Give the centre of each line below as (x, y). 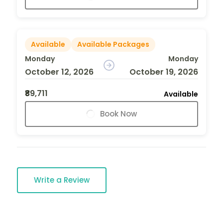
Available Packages (113, 44)
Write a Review (62, 180)
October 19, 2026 (164, 72)
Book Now (118, 113)
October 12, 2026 (59, 72)
